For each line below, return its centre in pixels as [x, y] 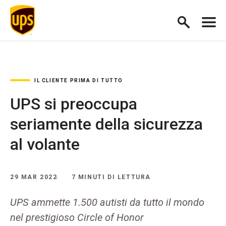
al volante [45, 144]
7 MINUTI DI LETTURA [111, 177]
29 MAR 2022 [34, 177]
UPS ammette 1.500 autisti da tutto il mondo [107, 202]
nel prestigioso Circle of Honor [77, 217]
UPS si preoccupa [74, 104]
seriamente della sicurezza [106, 124]
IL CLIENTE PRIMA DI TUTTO [79, 80]
